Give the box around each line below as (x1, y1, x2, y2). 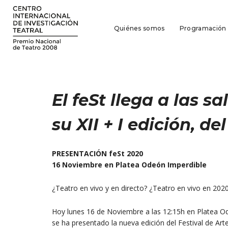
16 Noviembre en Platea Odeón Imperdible (52, 159, 207, 169)
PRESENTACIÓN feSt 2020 (52, 148, 143, 158)
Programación (179, 24, 226, 32)
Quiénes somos (113, 24, 165, 32)
